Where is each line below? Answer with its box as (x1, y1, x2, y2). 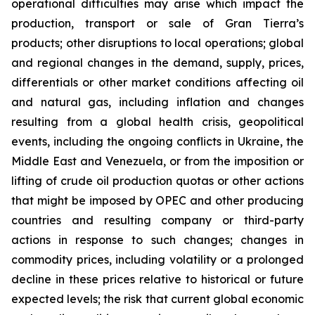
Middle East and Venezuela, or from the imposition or (11, 154, 304, 168)
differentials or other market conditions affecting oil (11, 75, 304, 89)
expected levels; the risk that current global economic (11, 292, 304, 306)
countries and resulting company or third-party (11, 213, 304, 227)
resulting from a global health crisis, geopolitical (11, 115, 304, 129)
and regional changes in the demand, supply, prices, (11, 56, 304, 70)
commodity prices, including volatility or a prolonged (11, 252, 304, 266)
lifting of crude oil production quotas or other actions (11, 174, 304, 188)
